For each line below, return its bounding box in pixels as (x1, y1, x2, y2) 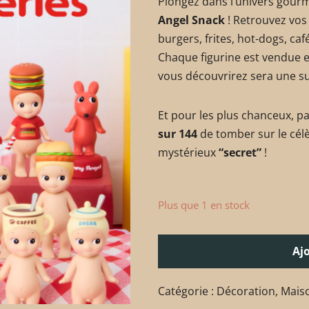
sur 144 (158, 126, 197, 141)
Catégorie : (158, 283, 217, 299)
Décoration (217, 283, 275, 299)
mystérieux (158, 145, 219, 160)
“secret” (219, 145, 261, 160)
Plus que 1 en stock (158, 198, 250, 212)
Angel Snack (158, 12, 225, 28)
